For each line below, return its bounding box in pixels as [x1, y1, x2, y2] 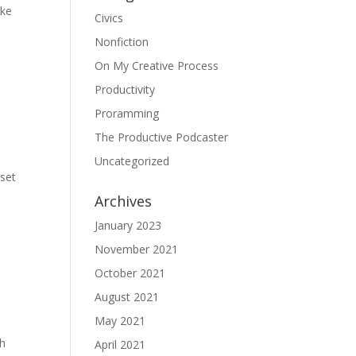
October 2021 [95, 265, 166, 281]
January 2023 [95, 218, 162, 233]
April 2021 [95, 337, 146, 352]
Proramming [95, 106, 160, 121]
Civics [95, 10, 124, 25]
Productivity [95, 82, 156, 97]
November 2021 [95, 242, 179, 257]
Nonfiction [95, 34, 149, 49]
